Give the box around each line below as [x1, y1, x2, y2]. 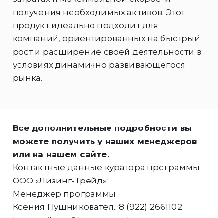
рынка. [12, 73, 43, 83]
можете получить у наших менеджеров [12, 136, 197, 146]
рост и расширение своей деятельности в [12, 46, 201, 56]
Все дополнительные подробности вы [12, 123, 192, 133]
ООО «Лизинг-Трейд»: [12, 176, 109, 186]
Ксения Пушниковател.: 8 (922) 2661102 [12, 202, 182, 212]
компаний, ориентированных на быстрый [12, 33, 200, 43]
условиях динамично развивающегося [12, 59, 186, 70]
